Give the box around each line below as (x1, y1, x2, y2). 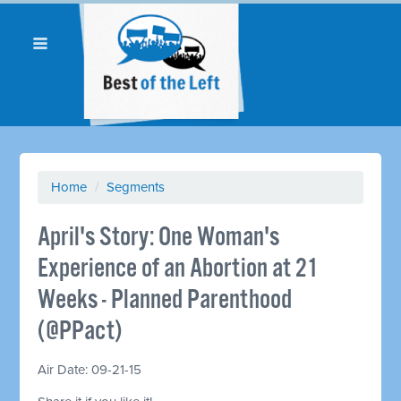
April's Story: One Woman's (38, 220, 280, 254)
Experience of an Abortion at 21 (38, 252, 320, 286)
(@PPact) (38, 314, 123, 348)
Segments (107, 178, 166, 195)
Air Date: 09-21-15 (38, 361, 142, 378)
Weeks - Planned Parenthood (38, 283, 293, 317)
